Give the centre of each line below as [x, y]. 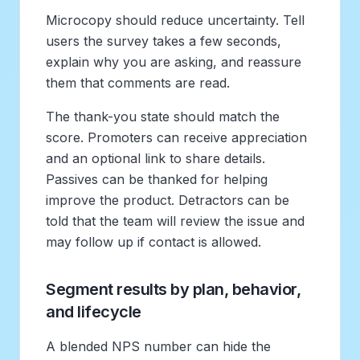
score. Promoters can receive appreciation [176, 137]
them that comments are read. [138, 82]
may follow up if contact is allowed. [153, 241]
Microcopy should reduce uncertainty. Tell [175, 20]
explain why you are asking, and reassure [174, 61]
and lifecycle [94, 311]
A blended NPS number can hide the [158, 346]
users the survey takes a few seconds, [164, 41]
